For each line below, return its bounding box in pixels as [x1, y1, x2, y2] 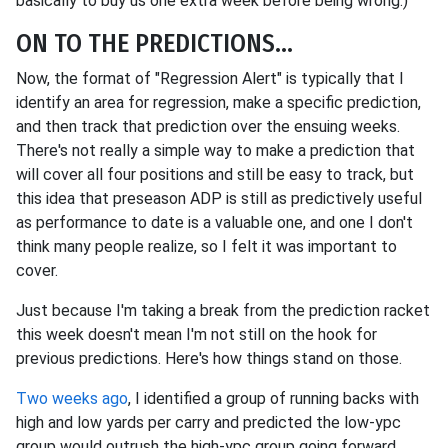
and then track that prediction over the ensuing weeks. [16, 117, 400, 136]
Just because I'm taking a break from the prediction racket [16, 301, 430, 320]
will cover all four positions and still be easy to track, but [16, 165, 414, 184]
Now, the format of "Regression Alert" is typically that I [16, 69, 404, 88]
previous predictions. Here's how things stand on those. [16, 349, 402, 368]
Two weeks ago [16, 389, 128, 408]
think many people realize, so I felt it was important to [16, 237, 397, 256]
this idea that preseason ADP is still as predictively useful [16, 189, 422, 208]
